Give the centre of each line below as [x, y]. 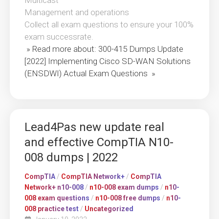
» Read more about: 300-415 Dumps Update [104, 49]
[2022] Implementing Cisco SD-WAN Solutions [108, 61]
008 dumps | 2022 [71, 158]
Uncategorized [109, 209]
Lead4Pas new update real [94, 127]
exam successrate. [59, 37]
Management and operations [77, 12]
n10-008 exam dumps [124, 187]
